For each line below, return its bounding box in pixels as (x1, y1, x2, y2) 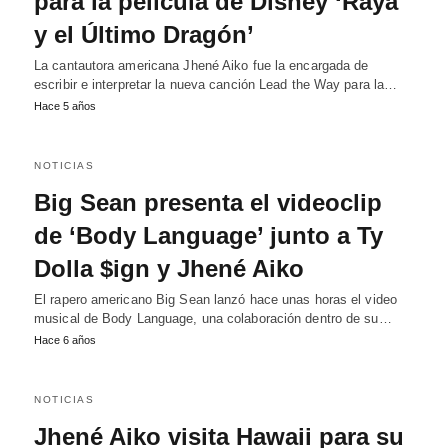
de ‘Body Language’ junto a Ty (34, 222, 383, 249)
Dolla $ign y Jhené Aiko (34, 255, 304, 282)
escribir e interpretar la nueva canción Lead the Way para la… (34, 77, 398, 92)
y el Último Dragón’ (34, 21, 254, 48)
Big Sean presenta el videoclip (34, 189, 382, 216)
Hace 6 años (34, 334, 96, 346)
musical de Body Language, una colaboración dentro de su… (34, 311, 392, 326)
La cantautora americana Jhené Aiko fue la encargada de (34, 58, 369, 73)
